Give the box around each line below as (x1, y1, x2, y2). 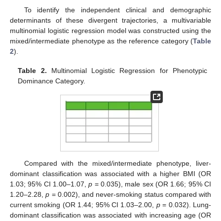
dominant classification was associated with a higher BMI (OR (10, 170, 211, 178)
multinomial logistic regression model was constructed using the (10, 27, 211, 35)
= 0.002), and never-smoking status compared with (49, 190, 211, 199)
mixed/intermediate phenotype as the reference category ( (10, 37, 193, 45)
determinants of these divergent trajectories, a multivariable (10, 16, 211, 25)
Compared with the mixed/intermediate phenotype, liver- (24, 159, 211, 168)
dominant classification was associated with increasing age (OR (10, 211, 211, 220)
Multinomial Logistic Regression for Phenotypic (46, 66, 207, 74)
